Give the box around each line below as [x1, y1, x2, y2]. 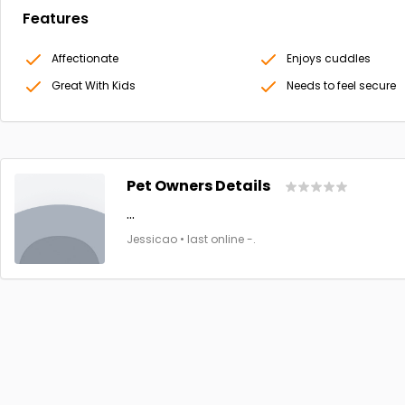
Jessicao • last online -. [127, 231, 256, 248]
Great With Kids [52, 78, 136, 94]
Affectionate [52, 51, 118, 67]
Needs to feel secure [286, 78, 396, 94]
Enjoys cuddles [286, 51, 371, 67]
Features [23, 8, 89, 30]
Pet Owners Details [127, 175, 270, 197]
